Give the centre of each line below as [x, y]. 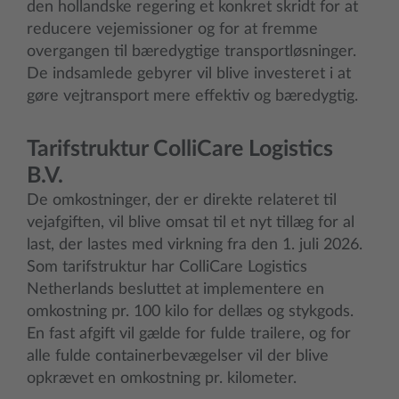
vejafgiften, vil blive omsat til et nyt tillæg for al [191, 223]
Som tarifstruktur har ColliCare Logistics [167, 268]
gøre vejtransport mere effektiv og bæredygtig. [192, 97]
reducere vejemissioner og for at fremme [172, 30]
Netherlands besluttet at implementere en [175, 290]
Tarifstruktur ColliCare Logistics [180, 150]
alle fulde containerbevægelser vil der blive [178, 357]
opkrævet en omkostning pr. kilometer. [162, 379]
